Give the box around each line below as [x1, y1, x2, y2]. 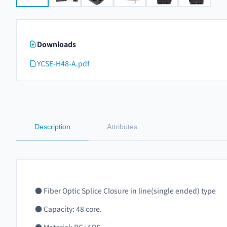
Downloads [37, 39, 76, 49]
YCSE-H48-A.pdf [37, 58, 90, 68]
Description [34, 123, 70, 131]
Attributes [107, 123, 137, 131]
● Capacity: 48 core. [35, 204, 102, 214]
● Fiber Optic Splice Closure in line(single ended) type [35, 185, 216, 196]
